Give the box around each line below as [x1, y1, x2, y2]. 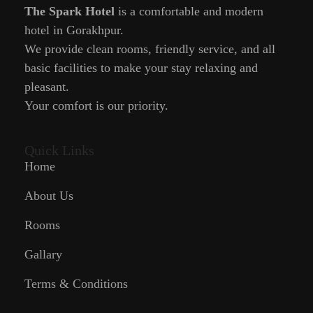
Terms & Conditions [24, 277, 128, 291]
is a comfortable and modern [115, 4, 263, 19]
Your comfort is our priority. [24, 99, 168, 113]
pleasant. [24, 80, 69, 94]
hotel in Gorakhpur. [24, 23, 124, 38]
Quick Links [24, 143, 94, 159]
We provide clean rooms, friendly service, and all [24, 42, 275, 57]
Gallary [24, 247, 62, 262]
